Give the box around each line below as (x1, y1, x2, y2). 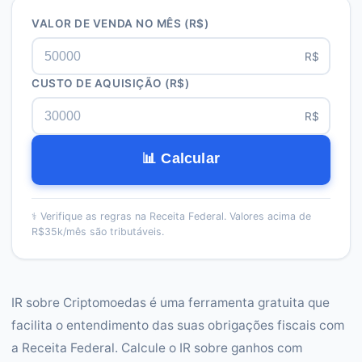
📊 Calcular (142, 150, 220, 166)
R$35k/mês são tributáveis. (32, 225, 164, 238)
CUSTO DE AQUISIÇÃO (32, 77, 162, 90)
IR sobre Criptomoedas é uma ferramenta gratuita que (11, 295, 330, 310)
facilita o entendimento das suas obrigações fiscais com (11, 318, 344, 333)
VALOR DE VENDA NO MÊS (32, 17, 182, 30)
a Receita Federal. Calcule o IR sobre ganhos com (11, 340, 302, 356)
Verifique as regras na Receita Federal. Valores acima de (40, 210, 311, 222)
